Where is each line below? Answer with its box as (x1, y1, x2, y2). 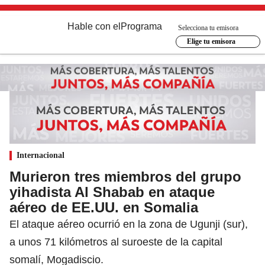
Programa (121, 21, 162, 31)
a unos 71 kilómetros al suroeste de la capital (9, 235, 222, 248)
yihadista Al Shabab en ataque (9, 183, 215, 200)
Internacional (17, 150, 64, 160)
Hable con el (67, 21, 121, 31)
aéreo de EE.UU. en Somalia (9, 199, 198, 215)
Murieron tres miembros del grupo (9, 168, 241, 185)
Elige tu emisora (186, 37, 235, 46)
